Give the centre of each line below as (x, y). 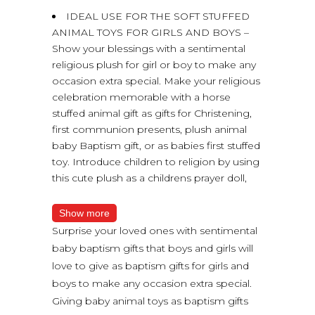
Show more (84, 213)
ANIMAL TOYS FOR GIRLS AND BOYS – (150, 32)
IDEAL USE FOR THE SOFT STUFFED (158, 16)
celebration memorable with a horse (141, 97)
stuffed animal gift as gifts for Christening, (152, 113)
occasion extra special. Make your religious (156, 81)
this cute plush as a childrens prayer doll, (149, 178)
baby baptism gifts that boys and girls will (153, 248)
